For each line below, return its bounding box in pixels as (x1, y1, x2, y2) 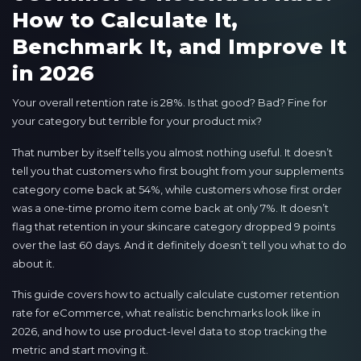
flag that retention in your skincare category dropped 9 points (12, 219, 335, 233)
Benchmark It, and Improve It (12, 33, 346, 59)
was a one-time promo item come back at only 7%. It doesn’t (12, 201, 329, 214)
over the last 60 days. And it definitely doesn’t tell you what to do (12, 238, 346, 251)
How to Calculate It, (12, 6, 238, 32)
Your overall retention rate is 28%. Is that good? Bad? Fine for (12, 96, 327, 110)
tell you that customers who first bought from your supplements (12, 164, 343, 177)
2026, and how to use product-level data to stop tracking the (12, 324, 327, 338)
